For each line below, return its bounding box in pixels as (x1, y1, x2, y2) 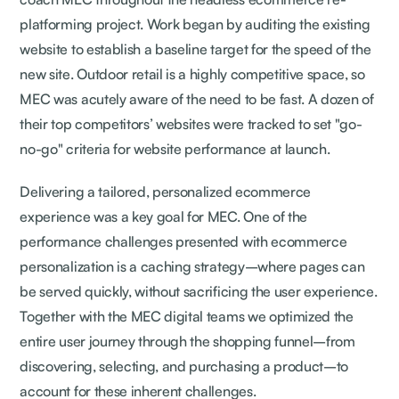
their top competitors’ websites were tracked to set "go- (20, 114, 362, 133)
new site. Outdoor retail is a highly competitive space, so (20, 64, 365, 83)
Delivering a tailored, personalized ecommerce (20, 182, 311, 200)
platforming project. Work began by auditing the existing (20, 14, 370, 33)
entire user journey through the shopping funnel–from (20, 331, 355, 350)
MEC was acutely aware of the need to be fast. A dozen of (20, 89, 374, 108)
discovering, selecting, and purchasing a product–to (20, 356, 349, 375)
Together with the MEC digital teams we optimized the (20, 306, 354, 325)
